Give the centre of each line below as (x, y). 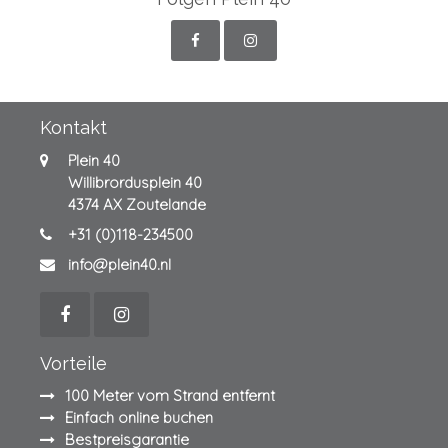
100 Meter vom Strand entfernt (170, 396)
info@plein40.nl (119, 264)
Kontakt (73, 128)
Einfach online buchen (139, 418)
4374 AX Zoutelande (137, 204)
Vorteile (73, 363)
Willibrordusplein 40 (135, 182)
